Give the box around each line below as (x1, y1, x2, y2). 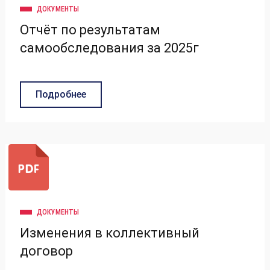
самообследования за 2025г (20, 40, 199, 55)
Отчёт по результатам (20, 22, 160, 37)
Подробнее (36, 88, 86, 100)
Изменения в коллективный (20, 225, 199, 240)
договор (20, 243, 73, 259)
